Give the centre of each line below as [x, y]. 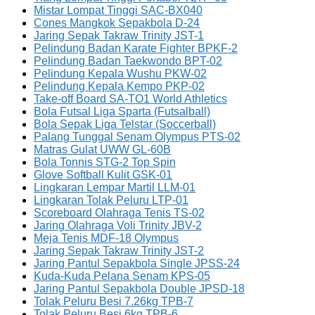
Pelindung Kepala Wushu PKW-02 [120, 74]
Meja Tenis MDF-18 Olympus [106, 238]
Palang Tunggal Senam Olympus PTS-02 [137, 137]
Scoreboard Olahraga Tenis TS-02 [119, 213]
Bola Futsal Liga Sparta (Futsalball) [122, 112]
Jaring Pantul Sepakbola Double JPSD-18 [139, 289]
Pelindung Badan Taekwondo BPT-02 [128, 61]
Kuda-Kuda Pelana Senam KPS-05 [122, 276]
